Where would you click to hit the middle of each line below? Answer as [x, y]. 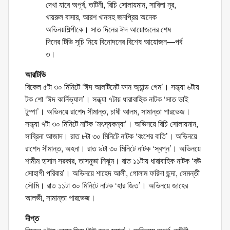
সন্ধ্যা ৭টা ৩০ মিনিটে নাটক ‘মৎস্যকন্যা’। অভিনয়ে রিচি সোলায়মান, [112, 123]
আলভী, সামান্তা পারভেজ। [60, 197]
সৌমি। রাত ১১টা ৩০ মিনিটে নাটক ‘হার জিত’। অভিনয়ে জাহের [107, 185]
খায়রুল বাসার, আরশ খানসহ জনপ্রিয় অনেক [101, 17]
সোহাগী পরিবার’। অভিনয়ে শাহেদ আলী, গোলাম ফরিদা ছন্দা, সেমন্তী [112, 173]
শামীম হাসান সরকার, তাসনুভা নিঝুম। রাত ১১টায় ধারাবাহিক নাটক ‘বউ [113, 160]
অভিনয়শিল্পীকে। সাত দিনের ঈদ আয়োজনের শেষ [108, 29]
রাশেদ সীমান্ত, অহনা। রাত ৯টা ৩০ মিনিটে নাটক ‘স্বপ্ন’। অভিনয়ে [113, 148]
